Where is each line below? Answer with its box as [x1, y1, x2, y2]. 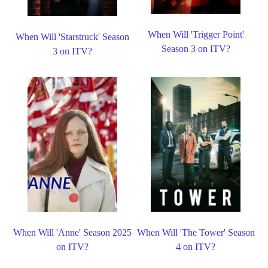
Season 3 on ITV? [161, 43, 230, 54]
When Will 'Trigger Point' [147, 29, 244, 39]
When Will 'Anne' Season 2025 [13, 227, 132, 238]
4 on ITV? [176, 242, 216, 252]
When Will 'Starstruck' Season [15, 32, 129, 42]
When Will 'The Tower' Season [136, 227, 255, 238]
